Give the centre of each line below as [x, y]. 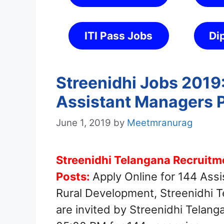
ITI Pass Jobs [119, 36]
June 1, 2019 [83, 123]
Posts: [74, 177]
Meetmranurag [160, 123]
